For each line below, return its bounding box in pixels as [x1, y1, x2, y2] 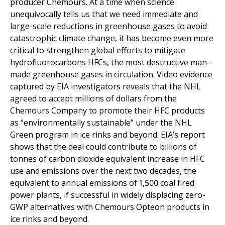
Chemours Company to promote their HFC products [10, 105, 205, 117]
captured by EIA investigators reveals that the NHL [10, 81, 201, 92]
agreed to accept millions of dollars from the [10, 93, 177, 104]
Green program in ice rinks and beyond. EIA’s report [10, 129, 205, 141]
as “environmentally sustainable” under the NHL [10, 117, 192, 129]
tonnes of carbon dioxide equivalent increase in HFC [10, 153, 205, 165]
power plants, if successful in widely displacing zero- [10, 189, 205, 201]
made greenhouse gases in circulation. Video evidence [10, 69, 212, 80]
